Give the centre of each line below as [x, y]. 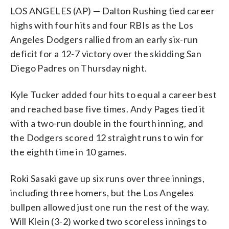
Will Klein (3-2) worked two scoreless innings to [109, 221]
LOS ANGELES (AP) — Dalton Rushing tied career [112, 10]
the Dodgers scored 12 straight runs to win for [107, 137]
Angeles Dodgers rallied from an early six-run [104, 39]
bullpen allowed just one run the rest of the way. [110, 207]
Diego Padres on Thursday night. [79, 68]
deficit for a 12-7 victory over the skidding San [106, 53]
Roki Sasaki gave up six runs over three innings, [108, 178]
